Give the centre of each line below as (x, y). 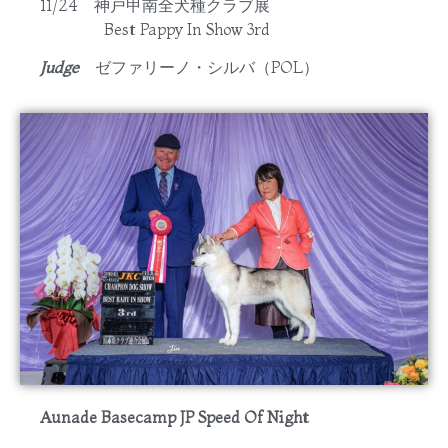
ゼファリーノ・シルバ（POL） (207, 66)
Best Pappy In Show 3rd (155, 28)
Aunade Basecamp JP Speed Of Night (174, 417)
